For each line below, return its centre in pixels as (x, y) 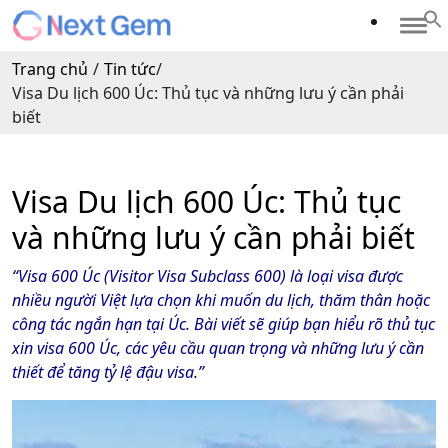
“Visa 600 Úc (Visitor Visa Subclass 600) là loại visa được (207, 275)
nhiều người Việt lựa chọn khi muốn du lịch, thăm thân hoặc (221, 299)
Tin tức (130, 68)
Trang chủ (50, 68)
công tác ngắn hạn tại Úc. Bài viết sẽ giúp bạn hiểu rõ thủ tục (223, 323)
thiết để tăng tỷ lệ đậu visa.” (108, 371)
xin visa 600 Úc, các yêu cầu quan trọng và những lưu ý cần (218, 347)
